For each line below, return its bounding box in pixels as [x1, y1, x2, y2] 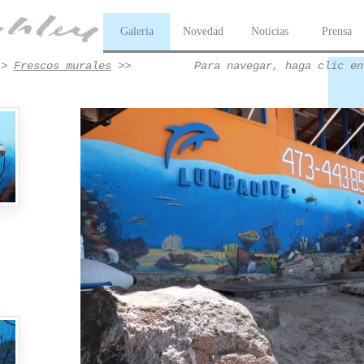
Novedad [183, 25, 223, 37]
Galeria [119, 25, 154, 37]
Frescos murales [14, 59, 111, 72]
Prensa [321, 25, 352, 37]
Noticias [251, 25, 288, 37]
